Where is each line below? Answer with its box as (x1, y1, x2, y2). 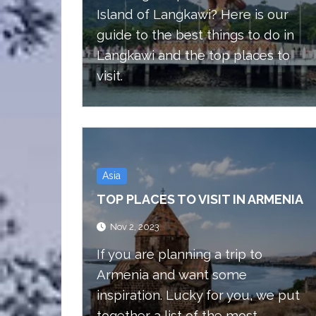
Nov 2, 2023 (110, 221, 159, 232)
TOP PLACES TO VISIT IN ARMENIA (97, 191, 303, 207)
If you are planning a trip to (97, 246, 262, 262)
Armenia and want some (97, 267, 247, 282)
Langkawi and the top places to (97, 47, 290, 63)
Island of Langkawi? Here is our (97, 6, 288, 23)
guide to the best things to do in (97, 27, 294, 43)
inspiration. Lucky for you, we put (97, 287, 300, 303)
